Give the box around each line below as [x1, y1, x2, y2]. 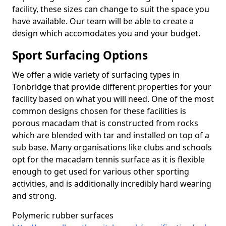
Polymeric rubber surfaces [12, 210, 114, 221]
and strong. [12, 190, 56, 201]
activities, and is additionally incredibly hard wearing [12, 178, 211, 189]
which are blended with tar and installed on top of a [12, 130, 209, 141]
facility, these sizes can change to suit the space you [12, 4, 209, 15]
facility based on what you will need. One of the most [12, 93, 214, 104]
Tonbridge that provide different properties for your [12, 81, 211, 92]
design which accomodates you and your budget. [12, 28, 200, 39]
